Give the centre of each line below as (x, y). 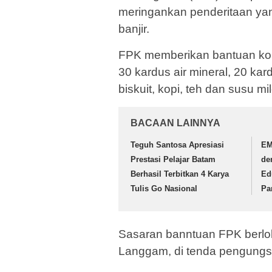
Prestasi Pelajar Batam (173, 160)
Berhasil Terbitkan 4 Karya (180, 174)
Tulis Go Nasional (164, 189)
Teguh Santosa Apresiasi (177, 145)
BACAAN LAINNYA (175, 123)
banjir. (134, 29)
